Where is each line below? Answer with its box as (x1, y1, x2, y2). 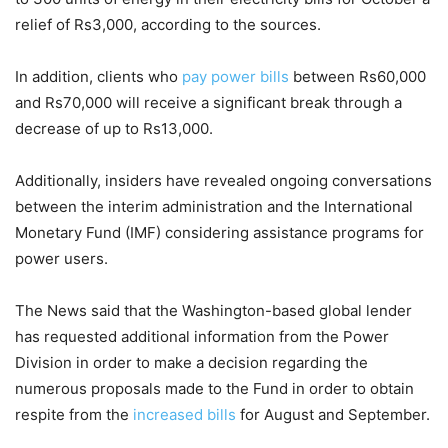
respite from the (15, 405, 133, 425)
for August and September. (236, 405, 430, 425)
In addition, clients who (15, 67, 182, 87)
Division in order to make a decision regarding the (15, 353, 368, 373)
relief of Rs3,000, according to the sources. (15, 15, 321, 35)
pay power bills (182, 67, 289, 87)
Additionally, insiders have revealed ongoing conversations (15, 171, 432, 191)
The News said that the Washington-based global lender (15, 301, 412, 321)
